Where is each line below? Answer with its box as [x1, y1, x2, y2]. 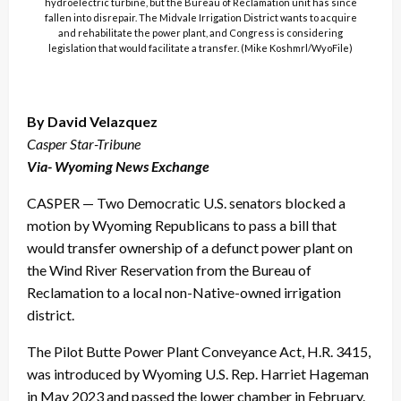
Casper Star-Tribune [27, 134, 141, 152]
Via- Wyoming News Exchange [27, 157, 209, 175]
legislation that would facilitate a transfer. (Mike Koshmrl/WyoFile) [48, 41, 353, 54]
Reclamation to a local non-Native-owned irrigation [27, 283, 341, 301]
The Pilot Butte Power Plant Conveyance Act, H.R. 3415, [27, 342, 371, 360]
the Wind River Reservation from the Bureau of [27, 260, 311, 278]
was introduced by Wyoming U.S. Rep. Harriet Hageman [27, 364, 369, 382]
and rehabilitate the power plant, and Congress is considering [58, 26, 343, 38]
